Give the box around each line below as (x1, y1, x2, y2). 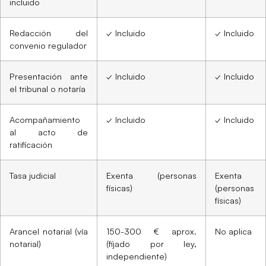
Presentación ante (9, 71, 88, 82)
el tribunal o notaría (9, 83, 85, 94)
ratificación (9, 139, 52, 150)
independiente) (106, 251, 167, 262)
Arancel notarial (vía (9, 226, 88, 237)
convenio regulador (9, 40, 87, 51)
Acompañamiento (9, 114, 80, 125)
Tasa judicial (9, 170, 56, 181)
